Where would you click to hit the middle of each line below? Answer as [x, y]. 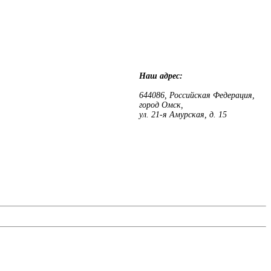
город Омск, [161, 105]
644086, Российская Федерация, [197, 95]
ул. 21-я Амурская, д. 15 [183, 114]
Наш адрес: [202, 76]
